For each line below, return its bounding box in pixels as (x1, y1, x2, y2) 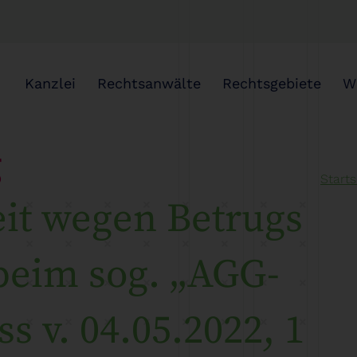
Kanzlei (24, 74, 76, 92)
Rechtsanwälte (96, 74, 201, 92)
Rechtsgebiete (222, 74, 321, 92)
